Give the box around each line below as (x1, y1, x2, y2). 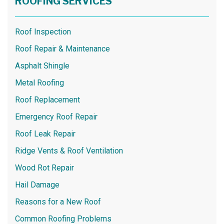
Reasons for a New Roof (15, 197, 101, 207)
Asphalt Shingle (15, 61, 69, 71)
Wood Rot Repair (15, 163, 74, 173)
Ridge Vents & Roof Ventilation (15, 146, 123, 156)
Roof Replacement (15, 95, 80, 105)
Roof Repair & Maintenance (15, 44, 110, 54)
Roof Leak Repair (15, 129, 75, 139)
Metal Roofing (15, 78, 64, 88)
